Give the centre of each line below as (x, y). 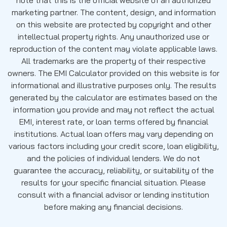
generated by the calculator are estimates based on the (113, 97)
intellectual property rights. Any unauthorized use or (113, 36)
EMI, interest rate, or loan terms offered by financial (113, 121)
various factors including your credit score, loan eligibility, (113, 146)
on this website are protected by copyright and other (113, 24)
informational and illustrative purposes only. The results (113, 85)
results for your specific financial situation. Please (113, 182)
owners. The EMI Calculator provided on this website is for (113, 73)
